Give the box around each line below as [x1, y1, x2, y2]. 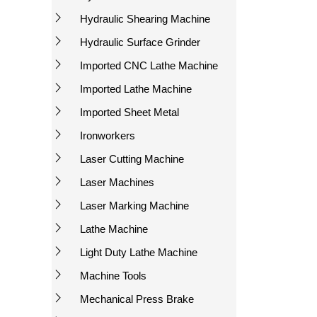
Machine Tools [80, 270, 146, 282]
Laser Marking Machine [80, 200, 189, 212]
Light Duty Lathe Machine [80, 246, 197, 259]
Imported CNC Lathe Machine [80, 59, 218, 72]
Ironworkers [80, 129, 135, 142]
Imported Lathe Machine [80, 83, 192, 96]
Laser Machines [80, 176, 154, 189]
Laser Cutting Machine [80, 153, 184, 166]
